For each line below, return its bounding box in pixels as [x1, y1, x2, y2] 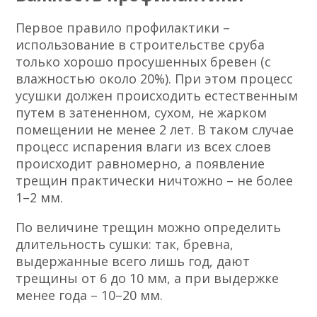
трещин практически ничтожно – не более [16, 172, 294, 190]
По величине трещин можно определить [16, 219, 282, 236]
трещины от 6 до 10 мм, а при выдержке [16, 270, 279, 287]
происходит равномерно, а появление [16, 155, 265, 173]
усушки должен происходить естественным [16, 87, 299, 105]
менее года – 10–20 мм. [16, 287, 163, 304]
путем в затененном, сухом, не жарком [16, 104, 267, 122]
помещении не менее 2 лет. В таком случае [16, 121, 294, 139]
